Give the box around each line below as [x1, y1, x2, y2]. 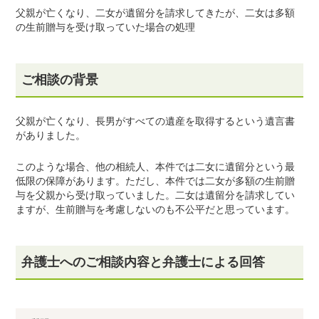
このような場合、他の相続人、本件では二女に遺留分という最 [16, 161, 296, 172]
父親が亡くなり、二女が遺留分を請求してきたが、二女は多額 [16, 7, 296, 19]
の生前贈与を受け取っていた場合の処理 [16, 21, 196, 33]
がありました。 [16, 130, 86, 141]
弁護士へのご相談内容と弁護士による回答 [21, 254, 266, 269]
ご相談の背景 [21, 72, 99, 87]
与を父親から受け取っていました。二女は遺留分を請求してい [16, 189, 296, 201]
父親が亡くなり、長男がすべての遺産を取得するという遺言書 [16, 115, 296, 127]
